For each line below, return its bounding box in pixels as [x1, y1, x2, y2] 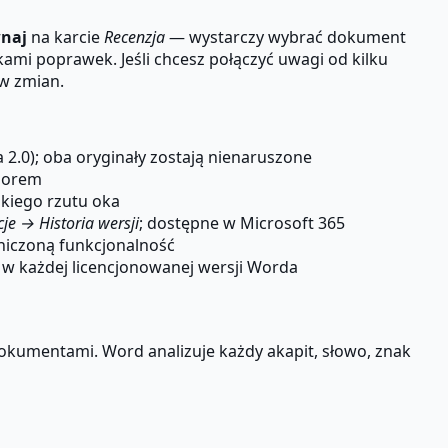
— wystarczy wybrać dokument [165, 25, 406, 48]
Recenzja [104, 25, 165, 48]
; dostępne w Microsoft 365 [139, 211, 345, 234]
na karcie [27, 25, 104, 48]
